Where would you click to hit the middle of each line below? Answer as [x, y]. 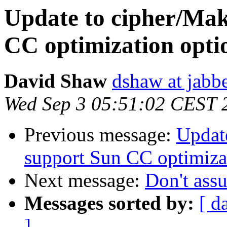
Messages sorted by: [109, 203]
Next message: [85, 180]
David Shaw [55, 81]
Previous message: [100, 135]
